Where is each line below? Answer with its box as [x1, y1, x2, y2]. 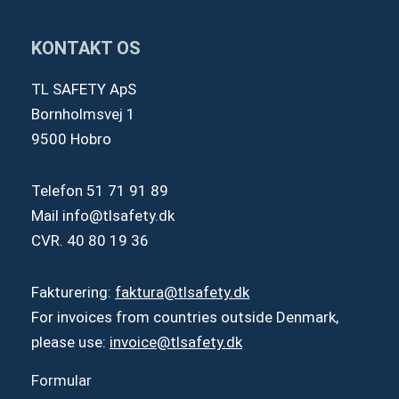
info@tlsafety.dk [62, 206, 175, 224]
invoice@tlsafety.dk [110, 332, 242, 351]
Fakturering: [31, 282, 115, 301]
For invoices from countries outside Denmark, [31, 307, 338, 326]
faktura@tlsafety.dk [115, 282, 249, 301]
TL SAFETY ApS [31, 80, 136, 99]
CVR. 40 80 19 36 [31, 231, 149, 249]
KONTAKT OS [31, 37, 141, 60]
